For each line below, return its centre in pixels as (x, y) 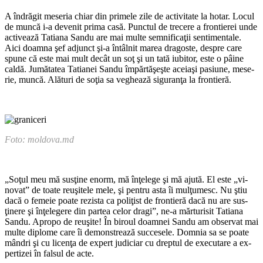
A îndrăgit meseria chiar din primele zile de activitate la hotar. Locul (129, 16)
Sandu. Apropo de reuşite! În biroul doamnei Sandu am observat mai (131, 221)
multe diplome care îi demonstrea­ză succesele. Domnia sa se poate (127, 232)
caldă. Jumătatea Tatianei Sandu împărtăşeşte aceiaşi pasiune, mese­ (129, 69)
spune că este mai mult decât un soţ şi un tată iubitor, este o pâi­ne (124, 58)
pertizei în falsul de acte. (49, 253)
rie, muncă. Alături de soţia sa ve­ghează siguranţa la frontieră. (118, 79)
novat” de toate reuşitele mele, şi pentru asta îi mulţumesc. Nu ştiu (126, 190)
